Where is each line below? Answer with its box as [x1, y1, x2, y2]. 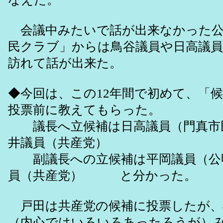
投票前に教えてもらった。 [8, 103, 161, 117]
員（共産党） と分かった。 [8, 169, 197, 183]
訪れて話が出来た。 [8, 56, 122, 70]
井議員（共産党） [8, 136, 108, 150]
